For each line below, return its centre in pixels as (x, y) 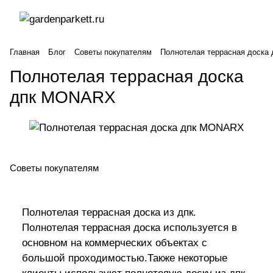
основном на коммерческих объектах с (115, 243)
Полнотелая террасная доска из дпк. (109, 213)
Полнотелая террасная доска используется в (129, 228)
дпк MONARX (63, 97)
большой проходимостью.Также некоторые (125, 258)
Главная (25, 52)
